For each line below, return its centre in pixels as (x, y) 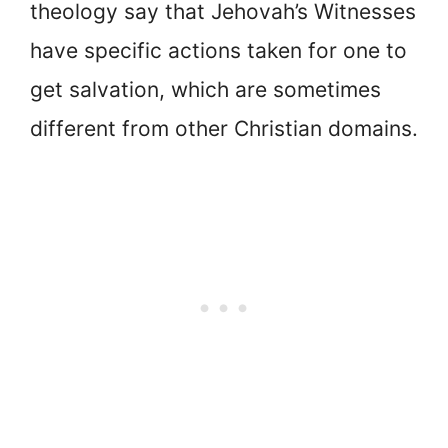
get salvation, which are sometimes (205, 90)
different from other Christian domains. (224, 129)
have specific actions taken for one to (218, 51)
